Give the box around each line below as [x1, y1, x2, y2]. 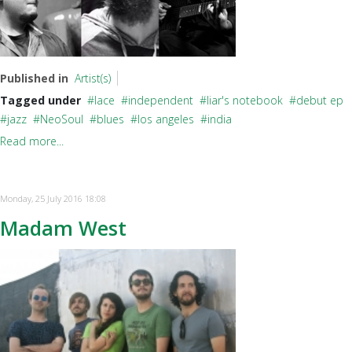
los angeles [137, 112, 194, 126]
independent [128, 93, 193, 108]
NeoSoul [40, 112, 83, 126]
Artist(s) [75, 71, 111, 86]
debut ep [296, 93, 343, 108]
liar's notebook [207, 93, 283, 108]
